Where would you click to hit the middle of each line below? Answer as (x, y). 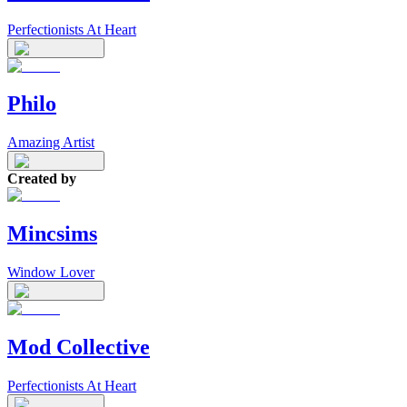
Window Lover (51, 273)
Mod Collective (79, 347)
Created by (42, 179)
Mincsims (52, 234)
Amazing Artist (51, 143)
